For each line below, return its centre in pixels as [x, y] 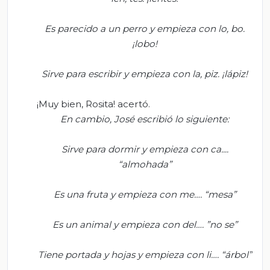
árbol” [238, 254]
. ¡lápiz [231, 74]
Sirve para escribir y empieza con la [121, 74]
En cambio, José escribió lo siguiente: [145, 119]
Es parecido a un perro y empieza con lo [136, 28]
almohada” [146, 164]
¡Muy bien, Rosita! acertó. [93, 104]
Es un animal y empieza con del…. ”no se [143, 224]
